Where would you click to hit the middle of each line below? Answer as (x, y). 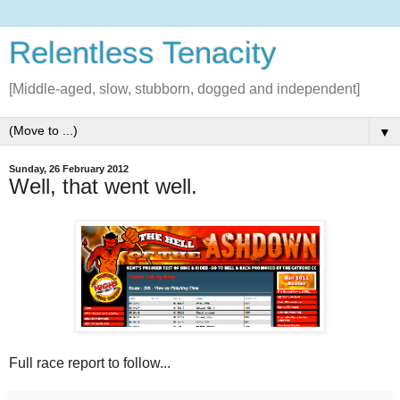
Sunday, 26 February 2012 (69, 169)
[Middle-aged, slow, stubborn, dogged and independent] (184, 89)
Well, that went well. (103, 186)
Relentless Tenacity (143, 53)
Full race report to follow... (90, 362)
